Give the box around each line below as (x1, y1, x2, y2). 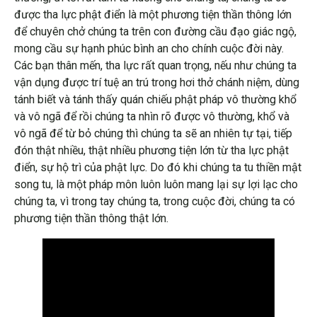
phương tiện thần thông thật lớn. (14, 212, 168, 226)
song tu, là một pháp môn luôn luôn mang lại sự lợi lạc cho (14, 178, 298, 192)
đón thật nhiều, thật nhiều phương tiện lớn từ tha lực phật (14, 144, 289, 158)
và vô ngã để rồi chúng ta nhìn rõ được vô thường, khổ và (14, 110, 289, 124)
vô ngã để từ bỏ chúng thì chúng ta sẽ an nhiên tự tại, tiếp (14, 127, 292, 141)
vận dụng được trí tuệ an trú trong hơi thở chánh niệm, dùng (14, 76, 299, 90)
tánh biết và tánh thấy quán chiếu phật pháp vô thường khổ (14, 93, 296, 107)
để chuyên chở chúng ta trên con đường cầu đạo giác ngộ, (14, 25, 296, 39)
